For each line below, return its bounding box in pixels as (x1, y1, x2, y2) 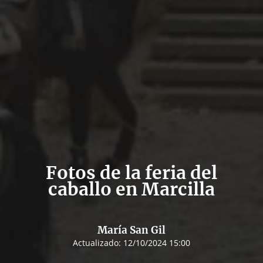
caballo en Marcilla (48, 178, 215, 200)
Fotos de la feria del (46, 161, 217, 184)
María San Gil (97, 224, 166, 237)
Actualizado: (73, 237, 123, 248)
